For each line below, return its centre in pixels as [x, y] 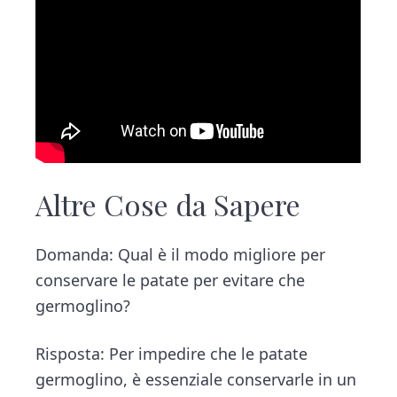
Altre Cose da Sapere [168, 204]
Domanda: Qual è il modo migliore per [181, 254]
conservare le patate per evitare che [171, 280]
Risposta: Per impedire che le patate [172, 353]
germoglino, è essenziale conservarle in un [196, 379]
